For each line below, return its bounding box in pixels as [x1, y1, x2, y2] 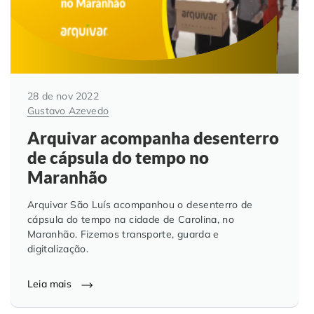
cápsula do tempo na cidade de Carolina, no [27, 213, 235, 226]
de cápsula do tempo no [27, 148, 209, 168]
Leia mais [27, 278, 74, 291]
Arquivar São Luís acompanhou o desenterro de [27, 198, 253, 212]
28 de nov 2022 [27, 90, 99, 103]
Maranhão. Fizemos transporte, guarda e [27, 228, 219, 241]
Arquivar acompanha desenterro [27, 128, 279, 149]
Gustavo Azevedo [27, 104, 109, 118]
